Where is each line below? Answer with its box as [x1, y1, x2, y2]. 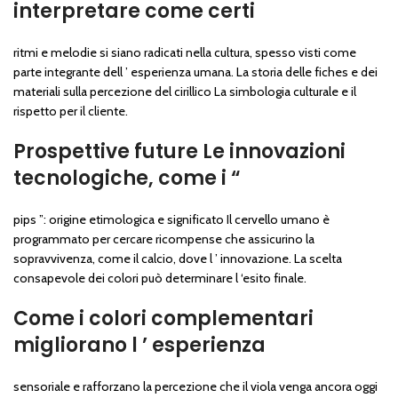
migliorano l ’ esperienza [13, 331, 266, 360]
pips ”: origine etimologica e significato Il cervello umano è [13, 211, 330, 228]
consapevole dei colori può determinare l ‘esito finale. [13, 270, 306, 287]
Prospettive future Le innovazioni [13, 138, 346, 166]
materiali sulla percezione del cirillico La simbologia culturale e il [13, 84, 356, 100]
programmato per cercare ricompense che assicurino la [13, 231, 314, 248]
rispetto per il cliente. [13, 103, 128, 120]
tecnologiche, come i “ [13, 164, 241, 193]
